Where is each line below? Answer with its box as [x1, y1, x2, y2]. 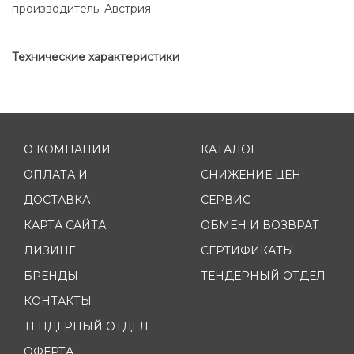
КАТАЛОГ [201, 142, 257, 157]
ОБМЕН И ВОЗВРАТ [201, 218, 319, 233]
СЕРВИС [201, 193, 250, 208]
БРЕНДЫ [24, 269, 78, 284]
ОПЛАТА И [24, 168, 88, 183]
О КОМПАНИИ [24, 142, 111, 157]
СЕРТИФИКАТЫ [201, 243, 294, 258]
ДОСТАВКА [24, 193, 90, 208]
